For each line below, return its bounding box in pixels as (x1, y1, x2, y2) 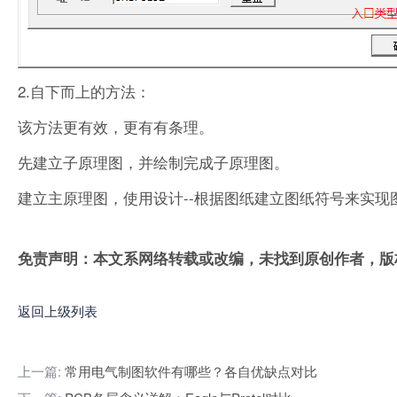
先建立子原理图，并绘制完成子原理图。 (18, 150, 289, 173)
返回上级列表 (18, 300, 97, 320)
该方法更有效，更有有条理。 (18, 114, 214, 137)
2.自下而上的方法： (18, 79, 151, 102)
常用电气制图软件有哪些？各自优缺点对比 (65, 361, 317, 380)
